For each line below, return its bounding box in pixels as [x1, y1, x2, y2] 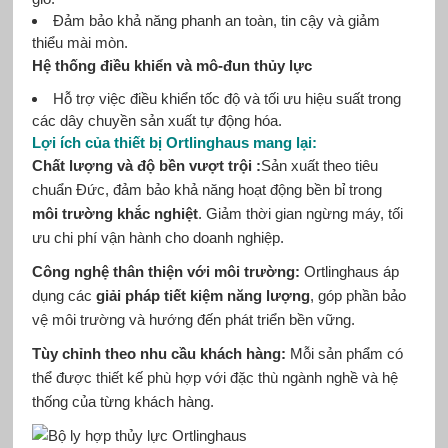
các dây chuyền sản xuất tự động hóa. [31, 111, 282, 129]
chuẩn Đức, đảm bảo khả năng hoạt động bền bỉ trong [31, 180, 382, 198]
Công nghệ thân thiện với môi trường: [31, 262, 304, 280]
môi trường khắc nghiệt [31, 204, 198, 222]
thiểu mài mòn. [31, 33, 128, 51]
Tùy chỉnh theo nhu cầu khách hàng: [31, 344, 290, 362]
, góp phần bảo [309, 286, 406, 304]
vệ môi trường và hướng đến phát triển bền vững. [31, 310, 355, 328]
